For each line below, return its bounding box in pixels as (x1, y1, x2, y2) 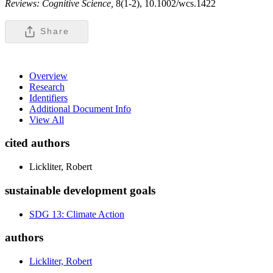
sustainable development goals (5, 183, 155, 197)
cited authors (5, 136, 69, 150)
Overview (29, 70, 68, 81)
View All (29, 114, 64, 125)
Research (29, 81, 65, 92)
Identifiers (29, 92, 68, 103)
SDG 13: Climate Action (29, 208, 124, 219)
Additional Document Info (29, 103, 131, 114)
